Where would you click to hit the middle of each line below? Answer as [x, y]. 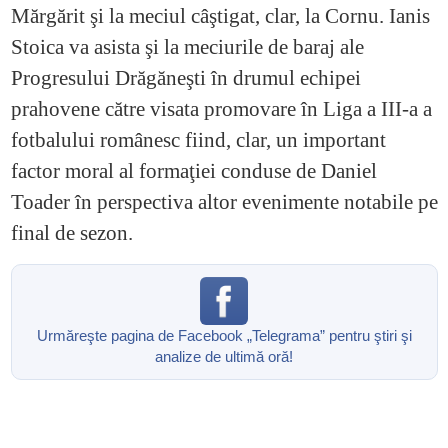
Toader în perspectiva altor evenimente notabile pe [224, 202]
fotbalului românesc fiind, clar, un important [198, 140]
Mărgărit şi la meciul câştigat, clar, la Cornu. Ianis [220, 16]
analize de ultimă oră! [224, 357]
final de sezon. [74, 233]
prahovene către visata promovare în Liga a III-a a [221, 109]
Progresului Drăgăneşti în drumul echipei [185, 78]
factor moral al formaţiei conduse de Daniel [193, 171]
